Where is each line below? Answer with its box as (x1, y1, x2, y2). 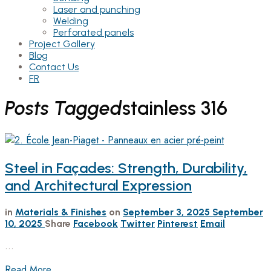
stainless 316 (122, 97, 227, 120)
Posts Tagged (5, 97, 122, 120)
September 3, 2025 (123, 206, 212, 218)
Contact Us (29, 60, 79, 73)
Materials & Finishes (15, 206, 106, 218)
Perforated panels (53, 26, 134, 38)
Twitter (120, 217, 155, 229)
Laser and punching (53, 3, 140, 15)
